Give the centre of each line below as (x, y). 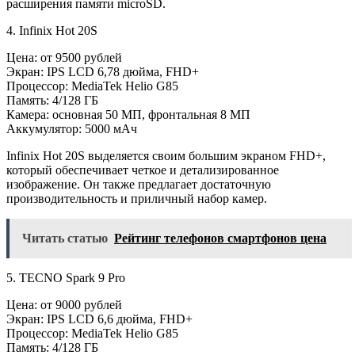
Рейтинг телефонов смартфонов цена (220, 238)
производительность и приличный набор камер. (137, 198)
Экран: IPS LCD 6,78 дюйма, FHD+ (103, 71)
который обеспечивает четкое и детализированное (143, 170)
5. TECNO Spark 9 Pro (66, 277)
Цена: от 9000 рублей (64, 304)
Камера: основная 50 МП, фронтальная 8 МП (128, 114)
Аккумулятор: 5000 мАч (72, 128)
